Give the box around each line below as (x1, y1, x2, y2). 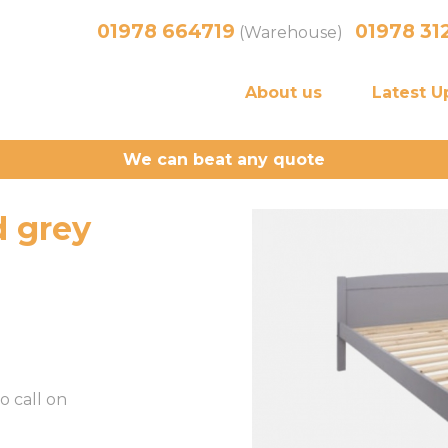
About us (245, 83, 322, 102)
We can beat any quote (123, 150, 325, 169)
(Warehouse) (235, 23, 355, 42)
